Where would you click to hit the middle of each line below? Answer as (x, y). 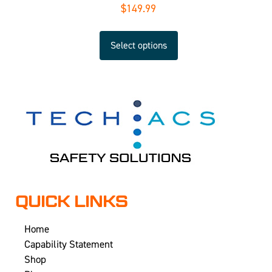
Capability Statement (69, 244)
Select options (138, 45)
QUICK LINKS (71, 201)
